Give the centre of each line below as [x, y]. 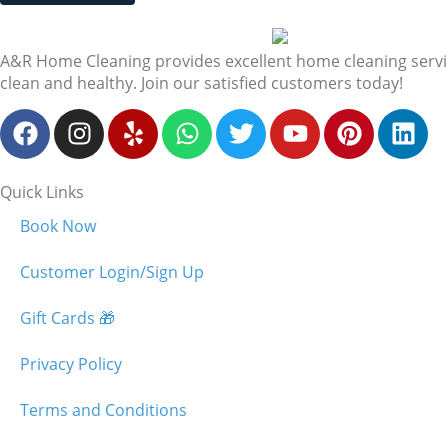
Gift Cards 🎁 [67, 317]
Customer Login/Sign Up [112, 271]
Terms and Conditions [103, 409]
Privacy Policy [71, 363]
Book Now [58, 225]
